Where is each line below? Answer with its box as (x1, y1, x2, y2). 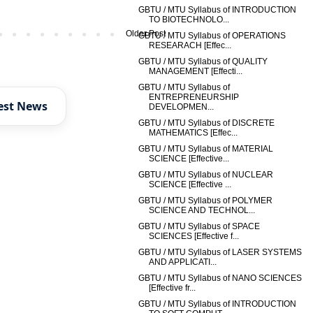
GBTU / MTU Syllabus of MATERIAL (138, 144, 274, 154)
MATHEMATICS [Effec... (149, 128, 238, 138)
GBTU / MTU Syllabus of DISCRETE (138, 118, 275, 128)
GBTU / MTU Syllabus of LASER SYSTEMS (138, 247, 303, 257)
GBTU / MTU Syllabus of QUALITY (138, 57, 268, 66)
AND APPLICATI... (149, 257, 217, 267)
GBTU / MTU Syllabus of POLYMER (138, 196, 273, 205)
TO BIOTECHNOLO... (149, 15, 230, 24)
